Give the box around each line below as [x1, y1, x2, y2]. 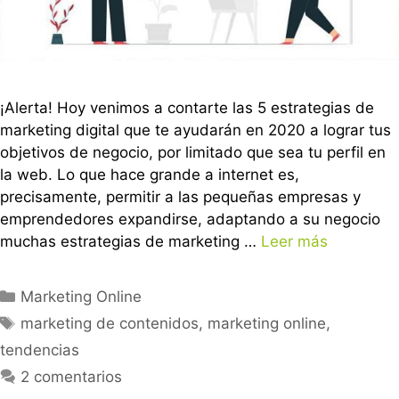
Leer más [261, 232, 328, 251]
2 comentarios [20, 368, 123, 387]
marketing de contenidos [20, 314, 199, 333]
